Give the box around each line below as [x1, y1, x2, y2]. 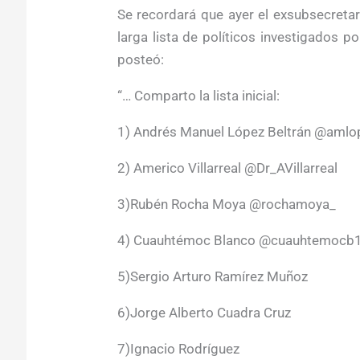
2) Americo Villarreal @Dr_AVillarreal [117, 159, 341, 176]
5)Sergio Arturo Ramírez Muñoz [117, 268, 308, 284]
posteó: [117, 51, 164, 67]
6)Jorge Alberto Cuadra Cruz [117, 304, 294, 321]
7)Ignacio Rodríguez [117, 340, 239, 357]
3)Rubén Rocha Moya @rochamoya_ [117, 195, 339, 212]
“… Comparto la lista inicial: [117, 87, 280, 104]
